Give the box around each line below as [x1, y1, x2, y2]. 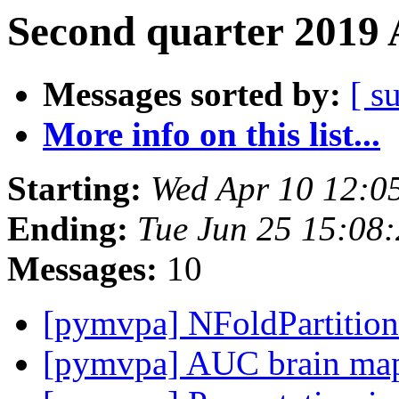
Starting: [7, 169, 142, 208]
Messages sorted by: [43, 75, 341, 114]
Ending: [7, 209, 128, 248]
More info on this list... [43, 115, 380, 154]
